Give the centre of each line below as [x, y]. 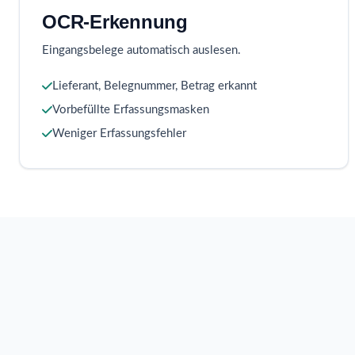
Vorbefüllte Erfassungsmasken [131, 110]
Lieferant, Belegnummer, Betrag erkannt [155, 86]
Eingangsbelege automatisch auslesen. [141, 51]
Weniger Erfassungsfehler [119, 134]
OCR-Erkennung [115, 22]
